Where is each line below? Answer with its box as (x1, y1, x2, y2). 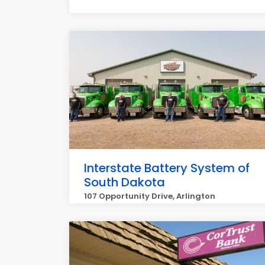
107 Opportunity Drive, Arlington (84, 190, 215, 202)
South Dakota (84, 174, 165, 190)
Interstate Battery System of (84, 160, 250, 176)
